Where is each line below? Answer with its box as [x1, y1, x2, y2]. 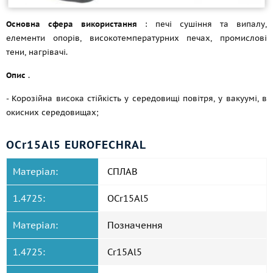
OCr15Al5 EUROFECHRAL [6, 138, 146, 152]
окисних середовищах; [6, 107, 99, 118]
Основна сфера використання [6, 19, 137, 29]
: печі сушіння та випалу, [137, 19, 267, 29]
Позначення [107, 219, 163, 231]
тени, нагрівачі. [6, 47, 68, 57]
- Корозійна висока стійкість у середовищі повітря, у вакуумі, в [6, 93, 267, 104]
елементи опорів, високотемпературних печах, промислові [6, 33, 267, 43]
